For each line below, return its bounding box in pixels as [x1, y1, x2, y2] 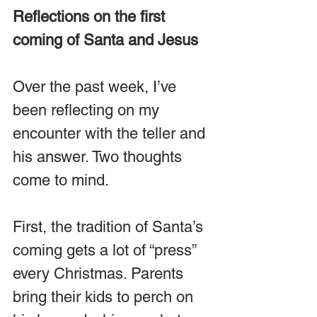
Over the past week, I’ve [13, 77, 180, 96]
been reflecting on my [13, 100, 163, 119]
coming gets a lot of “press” [13, 241, 200, 259]
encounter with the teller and [13, 124, 209, 142]
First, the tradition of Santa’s [13, 217, 207, 236]
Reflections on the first [13, 7, 169, 25]
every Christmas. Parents [13, 264, 188, 282]
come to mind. [13, 171, 109, 189]
